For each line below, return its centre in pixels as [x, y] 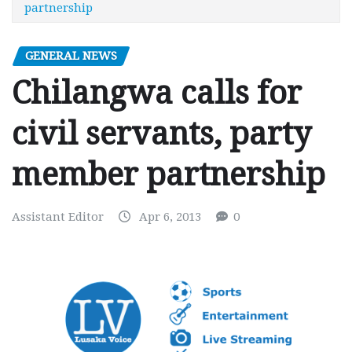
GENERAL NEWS [71, 55]
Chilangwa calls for [157, 93]
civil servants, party [161, 134]
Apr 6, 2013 [170, 217]
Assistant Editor [58, 217]
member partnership [169, 175]
